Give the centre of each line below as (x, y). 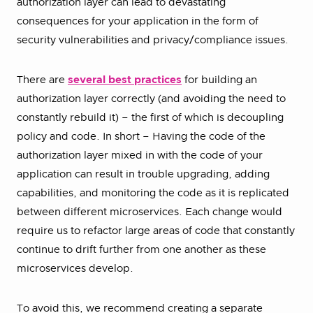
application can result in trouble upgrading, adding (143, 174)
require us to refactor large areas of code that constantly (156, 231)
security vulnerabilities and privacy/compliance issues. (154, 40)
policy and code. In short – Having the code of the (141, 136)
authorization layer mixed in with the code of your (140, 155)
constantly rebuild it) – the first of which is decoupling (150, 117)
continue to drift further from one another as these (141, 249)
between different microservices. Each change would (150, 212)
